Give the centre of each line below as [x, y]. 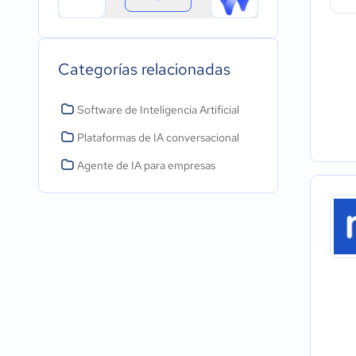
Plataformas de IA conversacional [158, 137]
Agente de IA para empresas [146, 165]
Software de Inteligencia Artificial [158, 110]
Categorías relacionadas [144, 69]
